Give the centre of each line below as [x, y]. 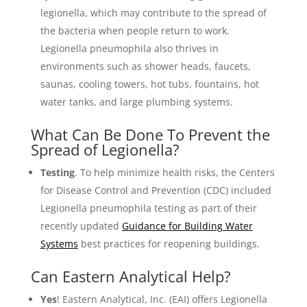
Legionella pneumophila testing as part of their [148, 208]
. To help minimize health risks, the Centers [174, 172]
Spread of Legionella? [105, 149]
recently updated [81, 226]
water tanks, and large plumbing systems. [136, 102]
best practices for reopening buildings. [169, 244]
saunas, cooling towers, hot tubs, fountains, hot [149, 84]
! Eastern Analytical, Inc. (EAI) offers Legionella [162, 299]
